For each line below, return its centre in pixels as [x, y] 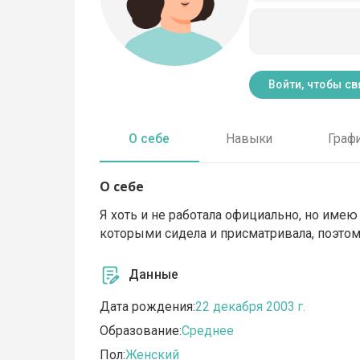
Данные [154, 275]
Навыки [249, 139]
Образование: [141, 331]
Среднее [208, 331]
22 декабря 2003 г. [251, 307]
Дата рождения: [148, 307]
